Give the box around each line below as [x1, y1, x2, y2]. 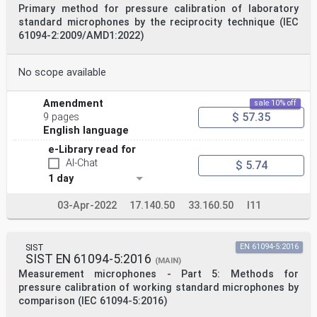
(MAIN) [155, 256, 181, 266]
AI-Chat [66, 157, 98, 170]
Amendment [43, 98, 104, 110]
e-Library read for [48, 144, 136, 156]
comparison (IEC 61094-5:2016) [18, 295, 168, 308]
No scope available [18, 67, 106, 79]
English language [43, 125, 129, 137]
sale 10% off [254, 98, 296, 108]
